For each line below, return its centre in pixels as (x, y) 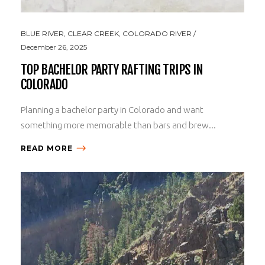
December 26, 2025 (54, 47)
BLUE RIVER (42, 33)
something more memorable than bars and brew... (118, 125)
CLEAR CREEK (93, 33)
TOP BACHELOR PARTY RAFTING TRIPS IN (112, 69)
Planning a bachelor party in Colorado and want (112, 109)
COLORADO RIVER (157, 33)
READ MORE (47, 148)
